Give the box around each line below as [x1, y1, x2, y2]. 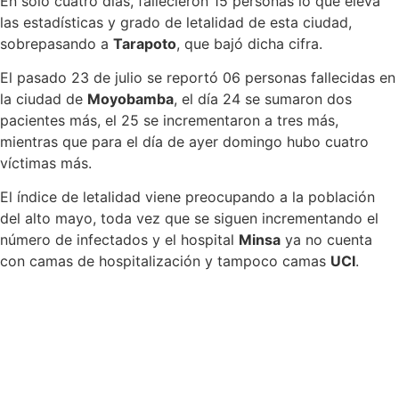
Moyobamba [87, 90, 174, 109]
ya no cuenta [281, 231, 372, 249]
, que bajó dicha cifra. [176, 34, 322, 53]
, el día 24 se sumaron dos [174, 90, 352, 109]
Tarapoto [113, 34, 176, 53]
